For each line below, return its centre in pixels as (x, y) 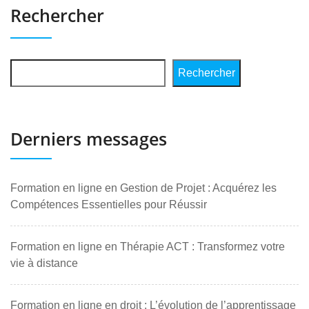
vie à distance (44, 263)
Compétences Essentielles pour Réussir (109, 205)
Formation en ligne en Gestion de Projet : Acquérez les (143, 188)
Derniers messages (89, 139)
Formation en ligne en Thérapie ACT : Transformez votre (148, 247)
